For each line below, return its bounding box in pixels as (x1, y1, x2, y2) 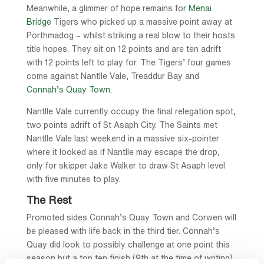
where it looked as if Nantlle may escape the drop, (26, 147, 220, 156)
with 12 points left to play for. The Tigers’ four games (26, 58, 231, 67)
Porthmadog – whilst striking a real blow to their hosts (26, 31, 235, 39)
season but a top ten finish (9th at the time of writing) (26, 253, 233, 262)
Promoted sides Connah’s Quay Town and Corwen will (26, 213, 236, 222)
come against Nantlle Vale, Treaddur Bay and (26, 71, 199, 80)
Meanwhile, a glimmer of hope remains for (26, 4, 189, 12)
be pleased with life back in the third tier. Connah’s (26, 226, 220, 235)
